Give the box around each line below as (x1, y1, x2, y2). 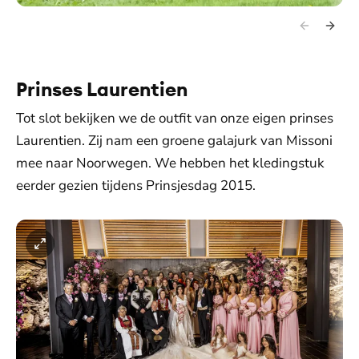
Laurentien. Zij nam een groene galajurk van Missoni (16, 131, 333, 150)
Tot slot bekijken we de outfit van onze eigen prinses (16, 108, 333, 127)
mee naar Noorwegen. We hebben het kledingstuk (16, 153, 325, 172)
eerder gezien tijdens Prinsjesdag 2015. (16, 175, 256, 195)
